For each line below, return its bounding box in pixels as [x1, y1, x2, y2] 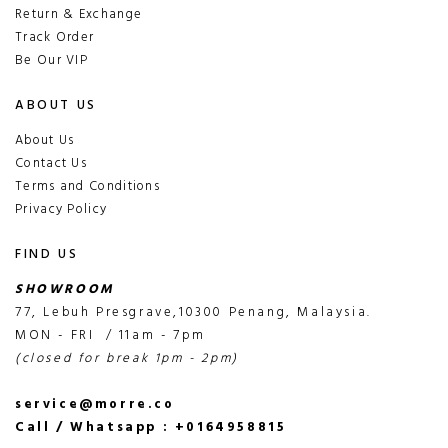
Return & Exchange [15, 3, 143, 25]
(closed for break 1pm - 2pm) [15, 347, 239, 369]
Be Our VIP [15, 49, 88, 71]
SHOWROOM [15, 278, 121, 300]
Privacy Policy [15, 198, 108, 220]
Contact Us [15, 152, 87, 174]
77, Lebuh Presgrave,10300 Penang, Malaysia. [15, 301, 372, 323]
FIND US [15, 243, 79, 265]
